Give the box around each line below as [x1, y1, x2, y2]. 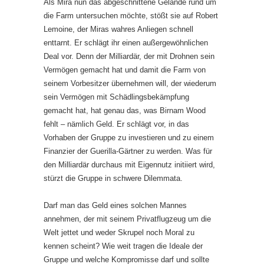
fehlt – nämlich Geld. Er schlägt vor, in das [44, 119, 189, 128]
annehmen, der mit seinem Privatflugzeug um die [44, 214, 211, 223]
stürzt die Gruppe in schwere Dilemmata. [44, 173, 183, 183]
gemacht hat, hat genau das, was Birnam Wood [44, 105, 206, 115]
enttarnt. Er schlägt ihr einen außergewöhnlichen [44, 38, 208, 47]
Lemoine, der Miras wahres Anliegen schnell [44, 24, 193, 34]
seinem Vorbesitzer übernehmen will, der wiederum [44, 78, 216, 88]
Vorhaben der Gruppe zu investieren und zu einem [44, 133, 214, 142]
